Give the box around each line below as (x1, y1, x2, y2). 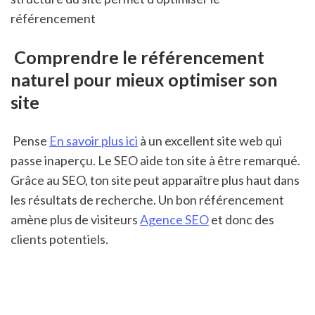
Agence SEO (140, 211, 209, 227)
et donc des (209, 211, 274, 227)
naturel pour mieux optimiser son (11, 68, 278, 90)
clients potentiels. (11, 231, 110, 247)
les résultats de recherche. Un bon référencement (11, 191, 284, 207)
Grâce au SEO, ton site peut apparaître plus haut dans (11, 172, 300, 188)
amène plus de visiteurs (11, 211, 140, 227)
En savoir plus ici (49, 132, 138, 148)
